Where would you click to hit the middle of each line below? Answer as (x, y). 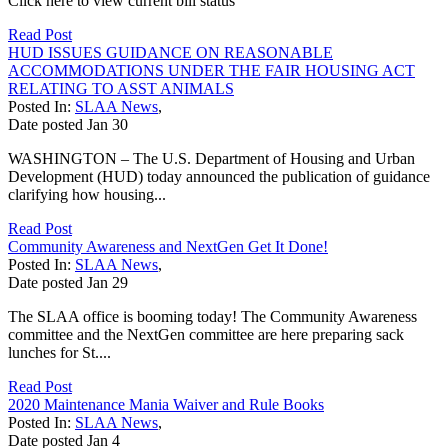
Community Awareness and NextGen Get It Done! (168, 246)
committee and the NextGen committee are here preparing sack (206, 334)
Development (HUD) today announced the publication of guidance (219, 176)
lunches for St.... (59, 352)
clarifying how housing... (87, 194)
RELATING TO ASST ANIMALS (121, 88)
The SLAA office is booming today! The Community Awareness (212, 316)
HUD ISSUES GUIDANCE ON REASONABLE (170, 52)
